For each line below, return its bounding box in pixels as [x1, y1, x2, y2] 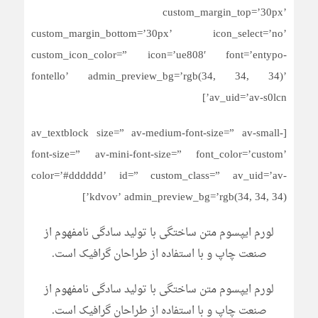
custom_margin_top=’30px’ [163, 3, 287, 23]
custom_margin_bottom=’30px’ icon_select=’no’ [31, 24, 287, 45]
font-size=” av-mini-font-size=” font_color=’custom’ [31, 145, 287, 165]
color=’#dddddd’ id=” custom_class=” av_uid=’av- [31, 166, 287, 187]
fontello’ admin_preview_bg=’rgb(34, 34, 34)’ [31, 67, 287, 87]
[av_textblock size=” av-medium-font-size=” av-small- [31, 124, 283, 144]
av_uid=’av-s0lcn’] [209, 88, 287, 109]
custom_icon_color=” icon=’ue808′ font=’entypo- [31, 45, 287, 66]
